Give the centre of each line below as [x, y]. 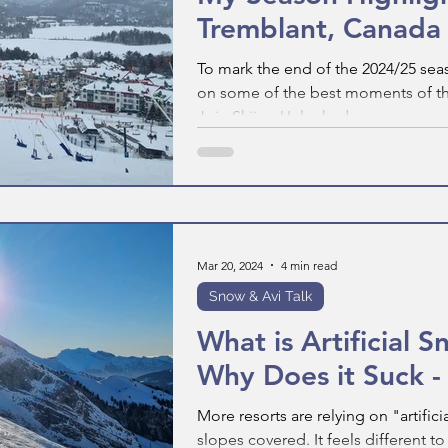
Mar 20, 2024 [230, 265]
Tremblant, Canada [319, 28]
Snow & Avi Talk [260, 296]
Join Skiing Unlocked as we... [300, 116]
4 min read [309, 265]
